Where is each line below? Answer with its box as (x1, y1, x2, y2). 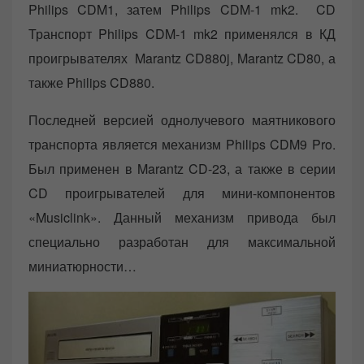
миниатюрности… (28, 257, 136, 276)
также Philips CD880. (28, 73, 154, 93)
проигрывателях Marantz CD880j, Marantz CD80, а (28, 49, 336, 68)
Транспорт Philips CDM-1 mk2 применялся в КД (28, 24, 336, 44)
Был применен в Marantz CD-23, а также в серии (28, 159, 336, 179)
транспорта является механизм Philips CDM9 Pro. (28, 135, 336, 154)
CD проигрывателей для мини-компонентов (28, 184, 336, 203)
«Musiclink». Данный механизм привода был (28, 208, 336, 227)
